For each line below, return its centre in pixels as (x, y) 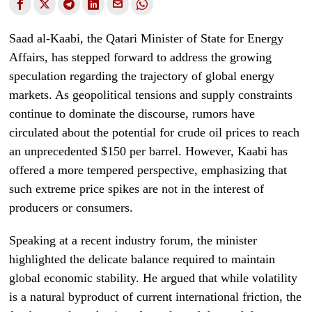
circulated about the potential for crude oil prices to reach (155, 132)
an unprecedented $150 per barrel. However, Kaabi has (149, 151)
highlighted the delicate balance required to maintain (142, 259)
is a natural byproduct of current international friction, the (156, 297)
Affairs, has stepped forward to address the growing (141, 57)
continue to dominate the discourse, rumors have (132, 114)
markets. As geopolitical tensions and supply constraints (151, 95)
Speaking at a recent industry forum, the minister (133, 240)
